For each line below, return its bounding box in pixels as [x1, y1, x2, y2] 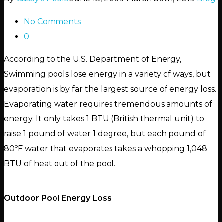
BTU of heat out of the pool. [4, 159, 115, 168]
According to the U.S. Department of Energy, [4, 55, 181, 64]
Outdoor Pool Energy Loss [4, 193, 111, 203]
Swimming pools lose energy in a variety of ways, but [4, 69, 211, 79]
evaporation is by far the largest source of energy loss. [4, 84, 216, 94]
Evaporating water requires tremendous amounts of [4, 99, 212, 109]
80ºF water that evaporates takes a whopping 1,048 [4, 144, 207, 154]
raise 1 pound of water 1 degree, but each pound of [4, 129, 206, 139]
